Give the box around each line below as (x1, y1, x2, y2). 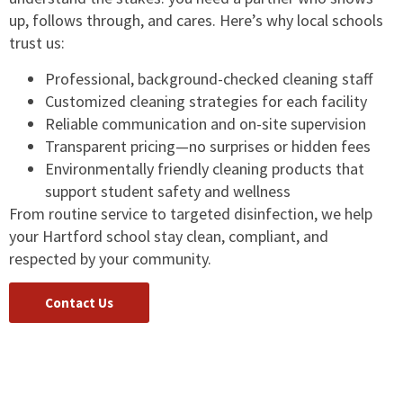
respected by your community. (9, 247, 211, 269)
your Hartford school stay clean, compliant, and (9, 225, 328, 246)
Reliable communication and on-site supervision (45, 112, 366, 134)
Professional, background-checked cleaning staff (45, 67, 372, 89)
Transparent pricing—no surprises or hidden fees (45, 135, 371, 157)
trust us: (9, 32, 65, 54)
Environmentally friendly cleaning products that (45, 157, 364, 179)
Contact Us (45, 294, 113, 312)
